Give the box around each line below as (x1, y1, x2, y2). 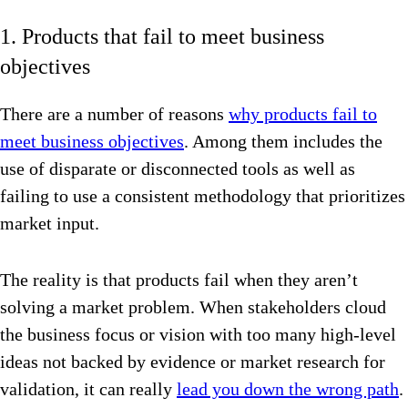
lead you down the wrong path (177, 379, 399, 400)
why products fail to (229, 104, 377, 125)
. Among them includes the (184, 131, 382, 152)
